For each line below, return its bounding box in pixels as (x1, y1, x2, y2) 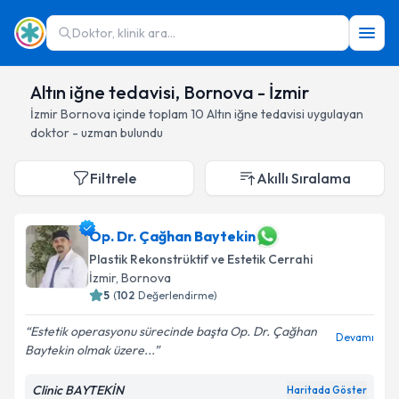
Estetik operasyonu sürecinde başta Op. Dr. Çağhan (30, 323, 317, 339)
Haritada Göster (287, 384, 367, 396)
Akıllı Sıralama (256, 169, 351, 187)
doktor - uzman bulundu (30, 125, 163, 141)
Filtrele (90, 169, 136, 187)
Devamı (336, 330, 374, 344)
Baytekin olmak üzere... (25, 342, 154, 358)
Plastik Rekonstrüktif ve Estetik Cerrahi (89, 251, 313, 267)
